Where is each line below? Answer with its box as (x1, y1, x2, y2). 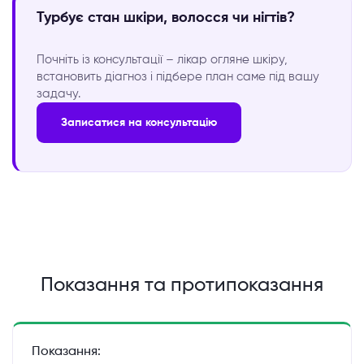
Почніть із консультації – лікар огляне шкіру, (36, 54, 288, 66)
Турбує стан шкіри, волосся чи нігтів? (36, 11, 295, 26)
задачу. (36, 88, 80, 100)
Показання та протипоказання (41, 275, 323, 295)
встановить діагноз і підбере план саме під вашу (36, 71, 319, 83)
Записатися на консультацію (60, 116, 217, 128)
